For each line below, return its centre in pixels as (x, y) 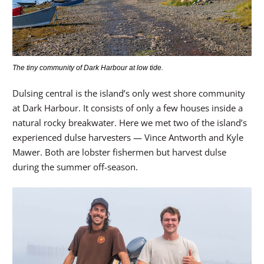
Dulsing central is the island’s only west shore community (129, 93)
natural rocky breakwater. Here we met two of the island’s (130, 122)
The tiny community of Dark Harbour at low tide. (88, 67)
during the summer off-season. (75, 166)
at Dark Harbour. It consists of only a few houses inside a (128, 108)
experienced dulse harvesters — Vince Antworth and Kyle (128, 137)
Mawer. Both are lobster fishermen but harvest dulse (119, 152)
